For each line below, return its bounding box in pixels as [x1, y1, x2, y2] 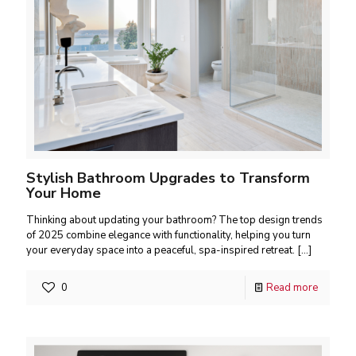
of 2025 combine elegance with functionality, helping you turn [26, 228, 311, 243]
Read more [266, 281, 318, 296]
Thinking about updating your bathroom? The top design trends [26, 213, 323, 228]
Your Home [26, 184, 101, 203]
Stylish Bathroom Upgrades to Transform [26, 168, 310, 188]
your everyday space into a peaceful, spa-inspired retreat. [26, 243, 295, 258]
